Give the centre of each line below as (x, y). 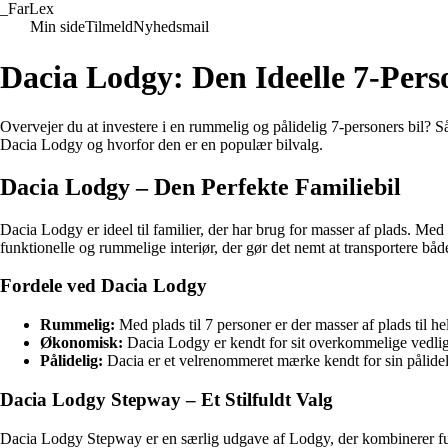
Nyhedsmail (171, 26)
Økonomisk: (81, 343)
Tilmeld (109, 26)
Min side (57, 26)
